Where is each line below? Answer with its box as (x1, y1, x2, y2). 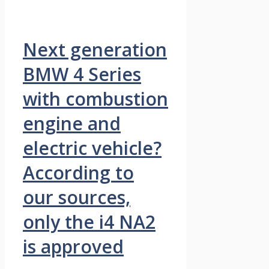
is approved (23, 234, 124, 259)
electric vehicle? (23, 135, 162, 160)
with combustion (23, 86, 168, 111)
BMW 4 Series (23, 61, 141, 86)
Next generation (23, 37, 167, 62)
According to (23, 160, 134, 185)
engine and (23, 110, 121, 136)
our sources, (23, 184, 130, 210)
